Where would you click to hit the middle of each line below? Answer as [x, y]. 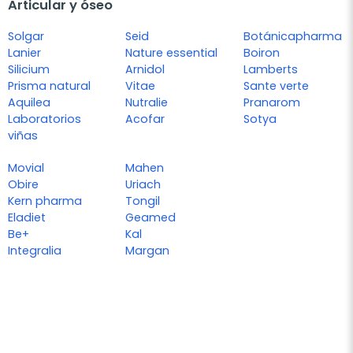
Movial [26, 168]
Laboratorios [45, 119]
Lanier [24, 53]
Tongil [143, 201]
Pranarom [271, 103]
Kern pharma [45, 201]
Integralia [35, 251]
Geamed [151, 218]
